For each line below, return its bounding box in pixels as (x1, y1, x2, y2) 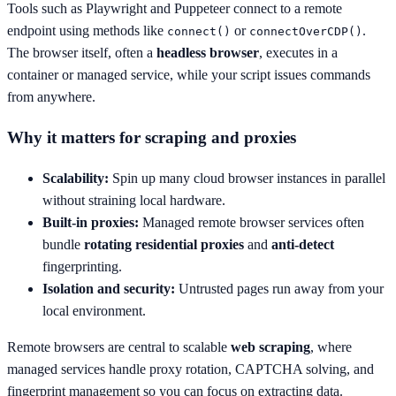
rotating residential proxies (84, 236, 244, 252)
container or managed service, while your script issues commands (7, 67, 370, 83)
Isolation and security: (42, 280, 175, 296)
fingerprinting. (42, 258, 122, 274)
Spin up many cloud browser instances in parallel (109, 170, 385, 186)
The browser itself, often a (7, 45, 156, 61)
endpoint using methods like (7, 23, 167, 39)
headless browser (156, 45, 259, 61)
